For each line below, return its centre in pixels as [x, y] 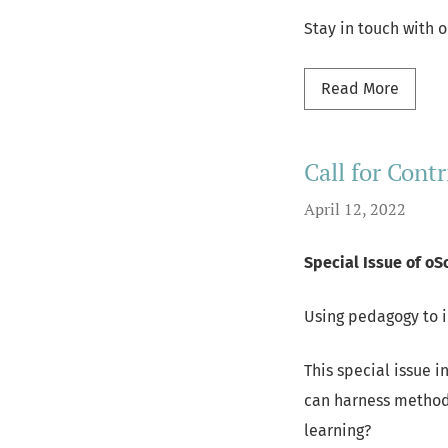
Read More [360, 88]
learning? [337, 430]
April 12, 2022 [355, 209]
